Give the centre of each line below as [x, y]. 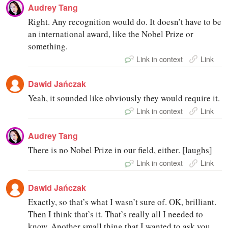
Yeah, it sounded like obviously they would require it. [124, 98]
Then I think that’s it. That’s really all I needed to [116, 214]
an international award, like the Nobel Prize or [111, 34]
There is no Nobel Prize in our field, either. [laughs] [120, 150]
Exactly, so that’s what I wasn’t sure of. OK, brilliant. [122, 202]
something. [48, 46]
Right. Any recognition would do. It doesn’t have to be [125, 21]
